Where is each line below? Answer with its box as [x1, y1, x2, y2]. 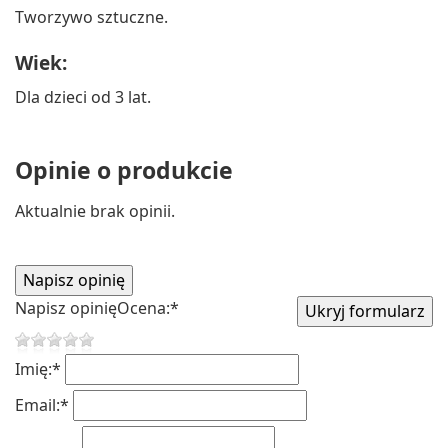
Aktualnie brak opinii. [15, 199, 175, 222]
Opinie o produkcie [15, 154, 233, 187]
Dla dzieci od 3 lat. [15, 86, 151, 109]
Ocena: [117, 296, 170, 319]
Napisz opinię [15, 296, 117, 319]
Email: [15, 393, 60, 416]
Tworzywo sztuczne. [15, 5, 168, 28]
